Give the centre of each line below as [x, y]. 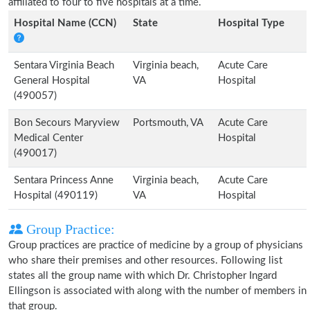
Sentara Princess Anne [64, 180]
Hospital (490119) [56, 195]
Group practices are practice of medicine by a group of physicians [156, 245]
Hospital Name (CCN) [65, 23]
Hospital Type [251, 23]
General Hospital [52, 81]
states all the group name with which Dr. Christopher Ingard [143, 276]
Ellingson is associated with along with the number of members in [157, 291]
